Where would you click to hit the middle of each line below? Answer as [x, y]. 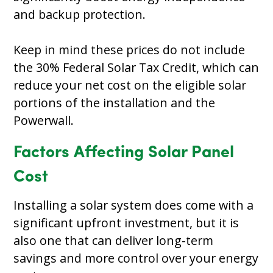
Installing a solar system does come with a [134, 205]
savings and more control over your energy [136, 258]
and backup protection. [80, 14]
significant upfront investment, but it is [126, 222]
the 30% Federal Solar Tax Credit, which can [136, 67]
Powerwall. [44, 120]
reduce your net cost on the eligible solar [130, 85]
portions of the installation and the [115, 102]
